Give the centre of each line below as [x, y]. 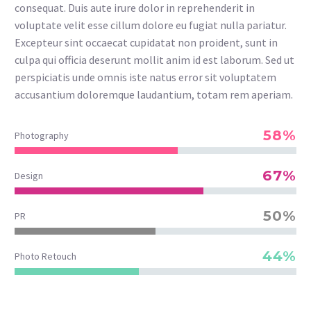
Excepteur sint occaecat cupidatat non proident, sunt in [146, 43]
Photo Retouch [45, 256]
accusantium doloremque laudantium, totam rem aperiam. [154, 95]
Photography [42, 135]
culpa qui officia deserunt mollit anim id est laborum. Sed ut [154, 60]
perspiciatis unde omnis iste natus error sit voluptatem [145, 77]
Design [29, 175]
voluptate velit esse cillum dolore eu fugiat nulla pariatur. [151, 25]
